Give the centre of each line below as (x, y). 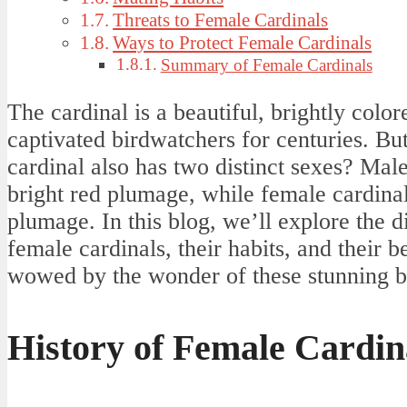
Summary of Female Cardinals (266, 65)
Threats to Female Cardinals (221, 20)
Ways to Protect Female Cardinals (243, 42)
